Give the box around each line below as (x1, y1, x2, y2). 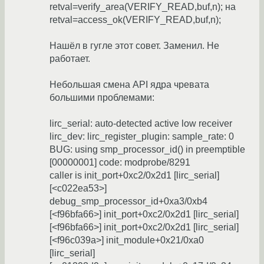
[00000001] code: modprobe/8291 (49, 157, 190, 168)
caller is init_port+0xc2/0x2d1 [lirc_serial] (49, 170, 219, 181)
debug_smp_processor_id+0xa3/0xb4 (49, 196, 207, 207)
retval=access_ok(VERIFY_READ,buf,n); (49, 15, 221, 25)
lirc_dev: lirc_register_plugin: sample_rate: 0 (49, 131, 234, 142)
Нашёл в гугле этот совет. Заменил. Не (49, 41, 219, 51)
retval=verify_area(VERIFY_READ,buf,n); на (49, 2, 236, 12)
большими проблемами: (49, 93, 154, 103)
